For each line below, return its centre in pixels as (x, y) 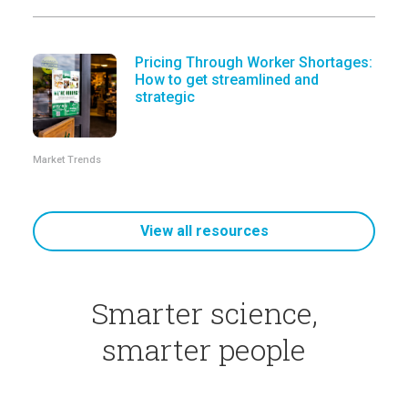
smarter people (204, 349)
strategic (165, 97)
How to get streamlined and (227, 79)
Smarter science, (204, 312)
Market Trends (67, 159)
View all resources (204, 230)
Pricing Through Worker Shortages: (254, 62)
